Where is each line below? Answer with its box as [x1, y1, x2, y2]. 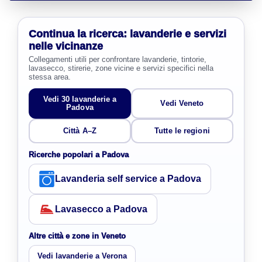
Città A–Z [63, 126, 96, 135]
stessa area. [29, 72, 71, 81]
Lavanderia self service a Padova [55, 174, 201, 184]
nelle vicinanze [29, 40, 103, 52]
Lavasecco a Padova [55, 204, 147, 215]
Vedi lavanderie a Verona [37, 251, 127, 261]
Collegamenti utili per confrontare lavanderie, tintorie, [29, 54, 206, 64]
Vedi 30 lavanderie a [43, 94, 117, 104]
